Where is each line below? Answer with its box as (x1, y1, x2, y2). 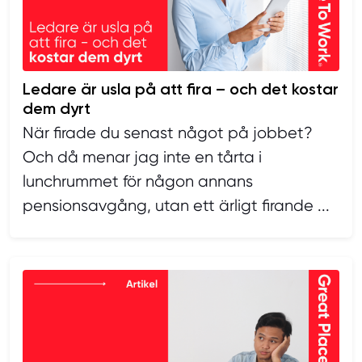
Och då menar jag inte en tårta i (23, 147, 262, 166)
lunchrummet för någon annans (23, 171, 253, 191)
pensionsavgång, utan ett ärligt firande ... (23, 196, 330, 215)
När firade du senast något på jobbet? (23, 123, 313, 142)
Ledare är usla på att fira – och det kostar (23, 78, 339, 99)
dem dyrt (23, 98, 90, 118)
